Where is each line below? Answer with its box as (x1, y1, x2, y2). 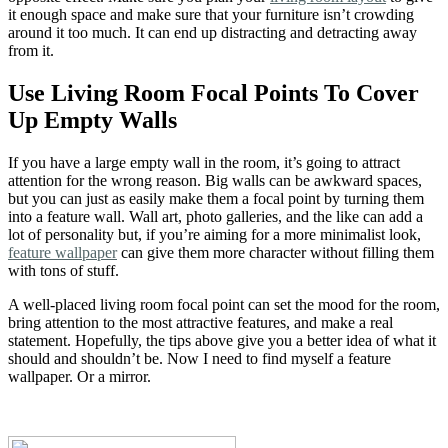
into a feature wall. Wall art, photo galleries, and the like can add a (8, 207, 423, 225)
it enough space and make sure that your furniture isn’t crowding (8, 6, 414, 24)
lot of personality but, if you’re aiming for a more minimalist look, (8, 225, 421, 243)
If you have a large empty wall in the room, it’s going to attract (8, 153, 400, 171)
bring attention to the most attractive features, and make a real (8, 313, 393, 331)
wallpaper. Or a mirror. (8, 367, 151, 385)
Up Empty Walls (8, 106, 177, 133)
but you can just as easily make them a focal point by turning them (8, 189, 424, 207)
